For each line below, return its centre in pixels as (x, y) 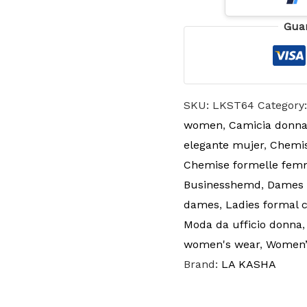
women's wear (221, 245)
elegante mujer (223, 145)
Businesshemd (222, 185)
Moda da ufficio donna (243, 225)
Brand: (202, 265)
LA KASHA (248, 265)
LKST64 (233, 106)
